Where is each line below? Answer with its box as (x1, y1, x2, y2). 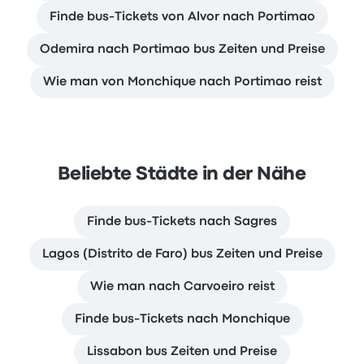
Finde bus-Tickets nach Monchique (74, 314, 290, 325)
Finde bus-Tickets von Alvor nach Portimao (49, 11, 315, 23)
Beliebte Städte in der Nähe (58, 167, 306, 183)
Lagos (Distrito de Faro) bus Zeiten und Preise (41, 249, 323, 260)
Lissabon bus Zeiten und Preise (87, 346, 277, 357)
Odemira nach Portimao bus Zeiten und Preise (39, 44, 325, 55)
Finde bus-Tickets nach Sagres (87, 216, 277, 227)
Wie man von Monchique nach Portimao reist (42, 76, 322, 88)
